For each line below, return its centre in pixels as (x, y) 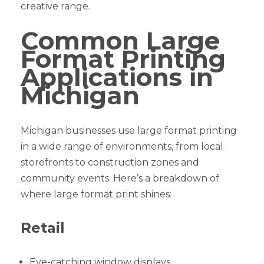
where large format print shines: (96, 194)
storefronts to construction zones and (110, 162)
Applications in (117, 77)
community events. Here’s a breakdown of (120, 178)
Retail (43, 227)
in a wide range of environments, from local (122, 146)
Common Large (120, 40)
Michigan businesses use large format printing (129, 130)
